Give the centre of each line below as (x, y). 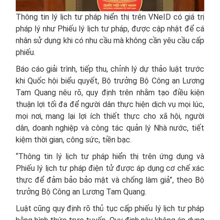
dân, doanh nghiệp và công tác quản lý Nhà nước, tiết (110, 128)
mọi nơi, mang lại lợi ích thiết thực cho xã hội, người (110, 116)
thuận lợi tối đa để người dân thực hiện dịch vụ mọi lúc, (110, 105)
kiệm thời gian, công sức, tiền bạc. (74, 140)
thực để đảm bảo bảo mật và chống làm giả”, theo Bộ (110, 180)
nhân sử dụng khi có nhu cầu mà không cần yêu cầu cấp (110, 41)
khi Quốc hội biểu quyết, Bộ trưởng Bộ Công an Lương (110, 81)
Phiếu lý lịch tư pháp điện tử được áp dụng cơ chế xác (110, 168)
